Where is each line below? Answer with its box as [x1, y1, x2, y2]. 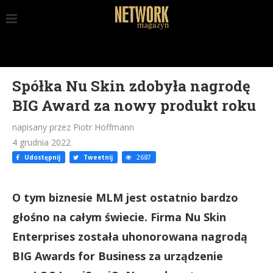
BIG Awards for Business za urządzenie [12, 249, 223, 263]
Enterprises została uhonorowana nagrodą [12, 229, 247, 244]
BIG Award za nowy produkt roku [12, 96, 256, 115]
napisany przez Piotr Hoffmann [12, 121, 134, 133]
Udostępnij [23, 153, 60, 161]
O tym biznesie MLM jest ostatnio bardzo [12, 190, 238, 205]
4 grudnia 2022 [12, 136, 71, 148]
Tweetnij [82, 153, 113, 161]
